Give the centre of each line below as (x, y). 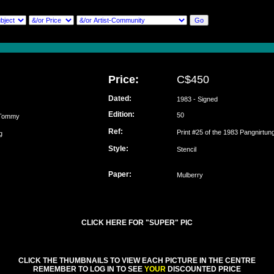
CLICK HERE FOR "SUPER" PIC (137, 223)
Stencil (187, 149)
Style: (118, 149)
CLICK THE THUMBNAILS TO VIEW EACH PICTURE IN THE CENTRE (137, 261)
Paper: (120, 174)
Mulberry (190, 175)
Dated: (120, 98)
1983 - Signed (197, 99)
